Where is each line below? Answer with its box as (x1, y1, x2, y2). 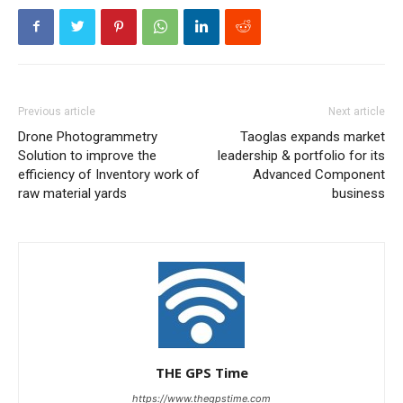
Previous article (18, 104, 95, 118)
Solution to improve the (18, 147, 157, 164)
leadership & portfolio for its (218, 147, 385, 164)
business (332, 184, 385, 201)
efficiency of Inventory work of (18, 166, 200, 183)
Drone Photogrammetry (18, 128, 157, 145)
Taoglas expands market (240, 128, 385, 145)
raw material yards (18, 184, 127, 201)
